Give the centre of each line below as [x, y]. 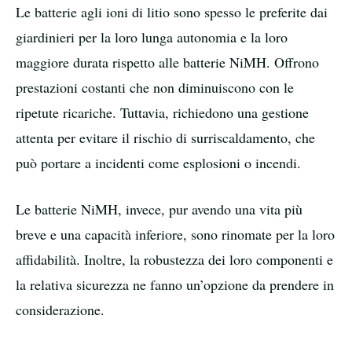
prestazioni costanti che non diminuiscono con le [155, 87]
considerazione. [60, 309]
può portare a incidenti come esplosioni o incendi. [158, 162]
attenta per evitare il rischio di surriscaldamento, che [165, 137]
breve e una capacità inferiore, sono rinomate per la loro [175, 234]
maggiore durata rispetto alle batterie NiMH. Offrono [167, 62]
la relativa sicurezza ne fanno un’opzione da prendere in [175, 284]
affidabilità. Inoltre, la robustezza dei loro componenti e [174, 259]
